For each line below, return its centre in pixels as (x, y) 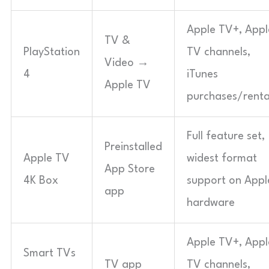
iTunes (202, 74)
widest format (222, 158)
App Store (130, 169)
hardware (211, 203)
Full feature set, (226, 136)
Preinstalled (133, 147)
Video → (127, 63)
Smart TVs (50, 253)
